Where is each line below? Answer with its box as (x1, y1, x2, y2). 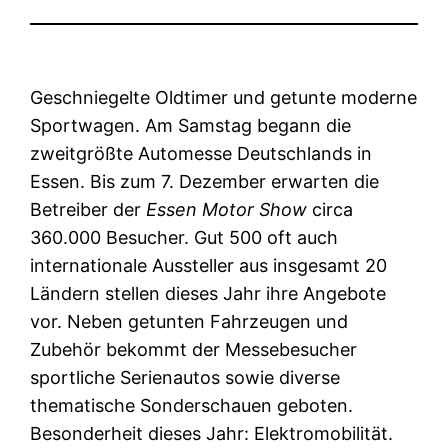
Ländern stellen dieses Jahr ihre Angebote (30, 282, 387, 304)
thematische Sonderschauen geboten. (30, 394, 354, 416)
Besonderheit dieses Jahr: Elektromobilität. (30, 422, 394, 444)
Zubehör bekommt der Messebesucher (30, 338, 358, 360)
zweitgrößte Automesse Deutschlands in (30, 142, 373, 164)
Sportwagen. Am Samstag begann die (30, 114, 352, 136)
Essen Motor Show (146, 198, 308, 220)
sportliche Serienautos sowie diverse (30, 366, 341, 388)
